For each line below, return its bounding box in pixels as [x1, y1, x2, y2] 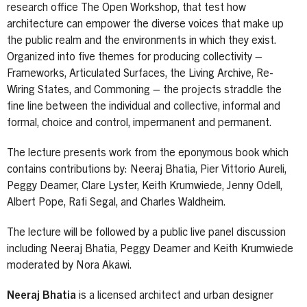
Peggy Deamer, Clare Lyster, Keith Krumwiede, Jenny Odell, [7, 180, 282, 192]
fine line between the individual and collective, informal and [7, 101, 280, 112]
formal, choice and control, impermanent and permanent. [7, 117, 272, 129]
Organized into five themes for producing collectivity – [7, 51, 262, 63]
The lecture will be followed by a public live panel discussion [7, 227, 286, 238]
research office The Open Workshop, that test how [7, 2, 246, 14]
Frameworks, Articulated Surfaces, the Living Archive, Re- [7, 68, 273, 79]
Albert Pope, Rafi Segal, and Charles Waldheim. [7, 197, 226, 208]
